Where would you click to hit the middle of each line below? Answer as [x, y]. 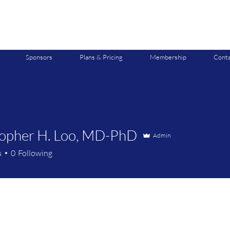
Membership [168, 57]
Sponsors [39, 57]
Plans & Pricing [101, 57]
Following [35, 153]
